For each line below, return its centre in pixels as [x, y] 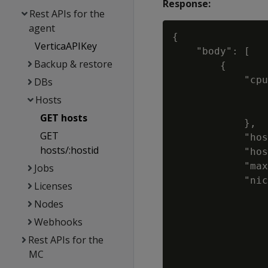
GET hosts [64, 118]
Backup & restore [73, 64]
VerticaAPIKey [66, 46]
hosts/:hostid [70, 150]
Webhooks [58, 222]
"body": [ [211, 51]
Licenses [53, 186]
